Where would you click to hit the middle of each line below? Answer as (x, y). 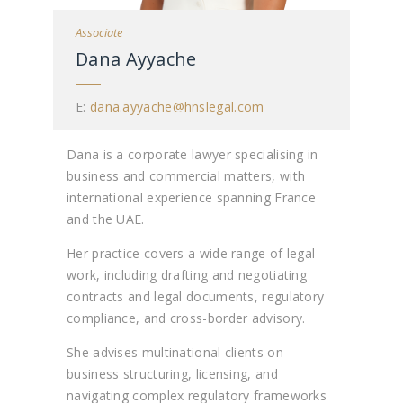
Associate (99, 33)
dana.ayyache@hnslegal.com (177, 107)
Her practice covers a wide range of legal (191, 254)
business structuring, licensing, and (172, 374)
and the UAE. (106, 219)
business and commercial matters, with (186, 176)
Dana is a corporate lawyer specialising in (193, 155)
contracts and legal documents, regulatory (196, 297)
